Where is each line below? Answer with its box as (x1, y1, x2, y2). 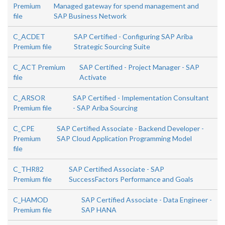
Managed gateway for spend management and (53, 2, 199, 10)
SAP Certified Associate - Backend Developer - (56, 124, 204, 133)
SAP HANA (81, 205, 117, 214)
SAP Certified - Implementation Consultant (72, 93, 209, 102)
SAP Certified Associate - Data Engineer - (81, 195, 212, 204)
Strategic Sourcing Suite (73, 42, 150, 51)
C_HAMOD (13, 195, 48, 204)
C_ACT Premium (13, 63, 65, 71)
